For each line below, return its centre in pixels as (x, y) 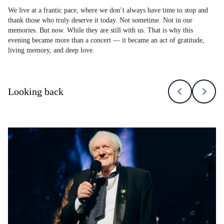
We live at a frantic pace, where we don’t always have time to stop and (108, 10)
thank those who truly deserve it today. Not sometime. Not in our (100, 20)
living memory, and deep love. (51, 50)
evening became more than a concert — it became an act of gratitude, (106, 40)
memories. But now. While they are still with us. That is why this (100, 30)
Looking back (36, 91)
